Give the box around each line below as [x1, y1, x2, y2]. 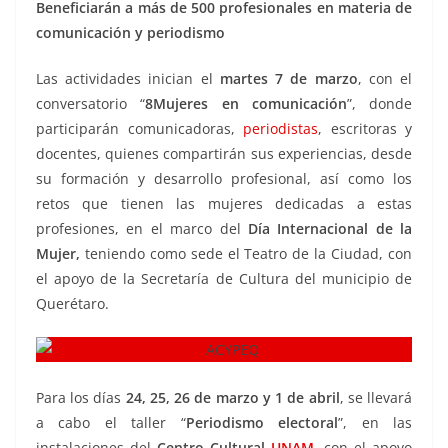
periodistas [243, 119, 318, 139]
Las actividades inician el [36, 69, 220, 89]
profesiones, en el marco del [36, 219, 248, 239]
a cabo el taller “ [36, 413, 186, 433]
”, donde [346, 94, 412, 114]
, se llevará [339, 388, 413, 408]
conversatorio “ [36, 94, 146, 114]
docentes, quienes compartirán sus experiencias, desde [36, 144, 412, 164]
